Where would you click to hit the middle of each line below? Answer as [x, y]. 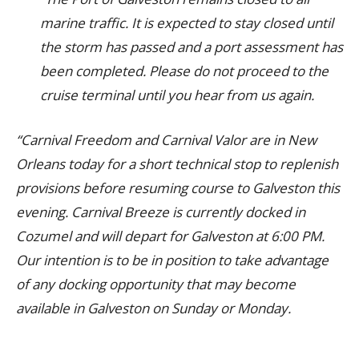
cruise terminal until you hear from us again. [177, 95]
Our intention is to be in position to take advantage [172, 260]
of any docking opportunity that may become [156, 284]
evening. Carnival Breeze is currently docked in [161, 212]
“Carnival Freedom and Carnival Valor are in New [166, 140]
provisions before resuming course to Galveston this [178, 188]
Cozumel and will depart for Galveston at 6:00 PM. [170, 236]
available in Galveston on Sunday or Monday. [153, 308]
